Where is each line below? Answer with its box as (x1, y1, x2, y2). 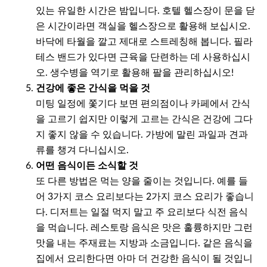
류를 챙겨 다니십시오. (36, 145, 129, 156)
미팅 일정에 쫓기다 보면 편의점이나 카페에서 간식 (36, 99, 250, 109)
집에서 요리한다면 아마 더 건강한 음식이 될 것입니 (36, 254, 253, 264)
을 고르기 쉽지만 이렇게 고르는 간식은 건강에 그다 (36, 114, 253, 125)
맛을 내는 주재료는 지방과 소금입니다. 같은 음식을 (36, 238, 253, 249)
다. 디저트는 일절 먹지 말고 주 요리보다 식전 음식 (36, 207, 248, 218)
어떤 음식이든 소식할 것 (36, 161, 138, 171)
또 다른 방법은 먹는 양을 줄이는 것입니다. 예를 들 (36, 176, 248, 187)
